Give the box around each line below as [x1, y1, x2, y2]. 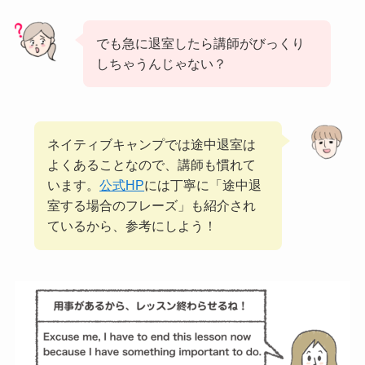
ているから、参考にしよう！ [47, 218, 218, 234]
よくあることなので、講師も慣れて [47, 157, 257, 173]
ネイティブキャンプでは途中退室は [47, 137, 257, 152]
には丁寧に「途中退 [144, 178, 262, 193]
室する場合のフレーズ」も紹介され [47, 198, 257, 213]
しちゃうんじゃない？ [96, 55, 227, 71]
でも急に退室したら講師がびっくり [96, 35, 306, 51]
